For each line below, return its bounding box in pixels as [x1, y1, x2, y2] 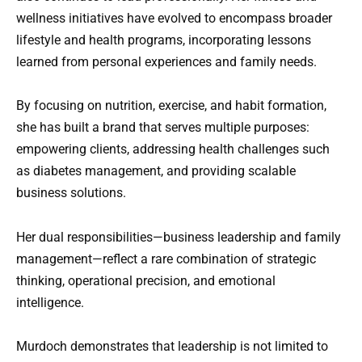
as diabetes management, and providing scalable [16, 163, 296, 179]
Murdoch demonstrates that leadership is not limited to [16, 338, 328, 354]
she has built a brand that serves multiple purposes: [16, 120, 309, 136]
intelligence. [16, 294, 84, 310]
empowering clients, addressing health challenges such [16, 141, 330, 158]
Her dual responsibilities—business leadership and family [16, 229, 341, 245]
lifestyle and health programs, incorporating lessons [16, 32, 311, 48]
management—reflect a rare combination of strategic [16, 250, 316, 267]
